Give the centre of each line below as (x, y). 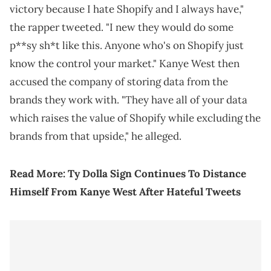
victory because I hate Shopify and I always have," (127, 9)
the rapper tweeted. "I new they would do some (122, 28)
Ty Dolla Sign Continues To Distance (157, 174)
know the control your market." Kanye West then (125, 64)
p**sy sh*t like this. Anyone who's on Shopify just (127, 46)
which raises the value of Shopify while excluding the (135, 118)
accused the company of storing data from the (119, 82)
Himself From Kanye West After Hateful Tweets (125, 192)
